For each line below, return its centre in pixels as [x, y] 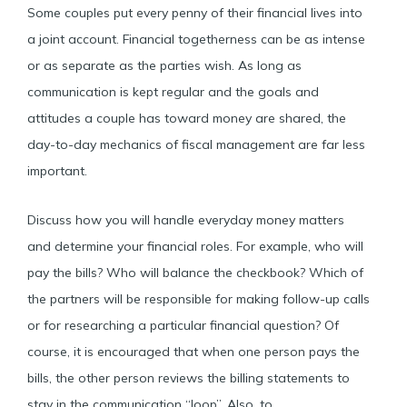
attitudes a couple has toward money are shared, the [187, 118]
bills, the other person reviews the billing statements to [189, 377]
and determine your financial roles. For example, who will [195, 246]
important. [59, 171]
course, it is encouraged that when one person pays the [194, 351]
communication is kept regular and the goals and [173, 92]
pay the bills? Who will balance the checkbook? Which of [195, 272]
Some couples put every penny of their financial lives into [195, 13]
